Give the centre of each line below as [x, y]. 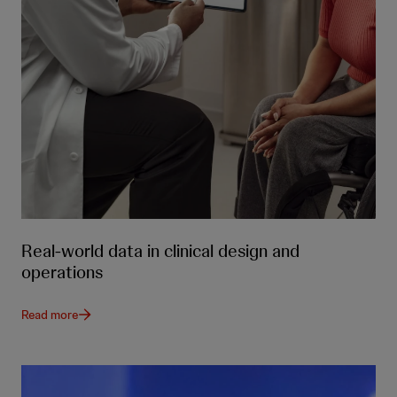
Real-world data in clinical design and [160, 250]
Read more [50, 314]
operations [62, 272]
